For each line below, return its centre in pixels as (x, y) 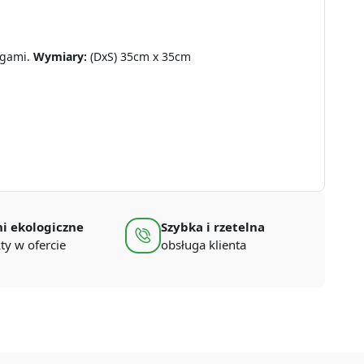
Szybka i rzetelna (212, 226)
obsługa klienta (203, 244)
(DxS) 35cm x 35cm (139, 56)
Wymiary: (60, 56)
